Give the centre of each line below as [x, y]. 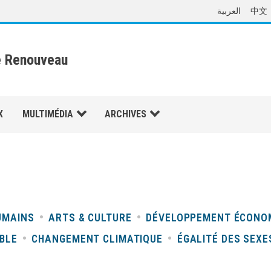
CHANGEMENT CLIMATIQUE [97, 239]
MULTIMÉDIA [48, 114]
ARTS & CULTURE [90, 217]
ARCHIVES [126, 114]
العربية [229, 11]
